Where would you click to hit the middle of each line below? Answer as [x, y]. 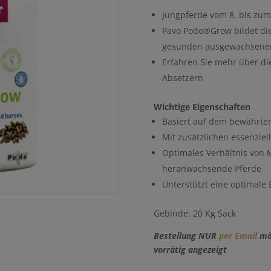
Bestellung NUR [186, 236]
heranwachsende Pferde [211, 169]
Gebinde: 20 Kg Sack [194, 214]
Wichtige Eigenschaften [202, 107]
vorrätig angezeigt [190, 250]
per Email [238, 236]
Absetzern [182, 78]
